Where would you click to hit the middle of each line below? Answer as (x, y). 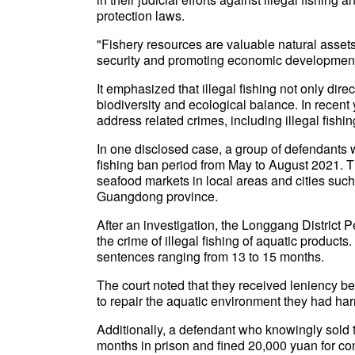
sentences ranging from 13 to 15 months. (210, 256)
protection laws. (141, 15)
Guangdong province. (157, 196)
